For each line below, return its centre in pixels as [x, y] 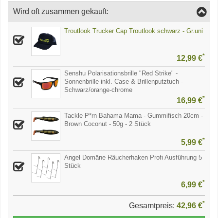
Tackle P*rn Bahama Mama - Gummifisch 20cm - [134, 115]
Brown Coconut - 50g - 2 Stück [108, 124]
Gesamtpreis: [153, 206]
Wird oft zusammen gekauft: [61, 11]
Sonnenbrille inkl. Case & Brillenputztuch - [124, 81]
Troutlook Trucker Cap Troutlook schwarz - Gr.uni [134, 31]
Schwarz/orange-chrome [98, 90]
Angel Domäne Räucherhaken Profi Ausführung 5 [133, 158]
